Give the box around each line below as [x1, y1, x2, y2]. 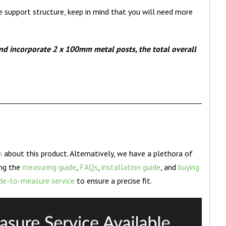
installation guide [101, 162, 161, 173]
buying [178, 162, 200, 173]
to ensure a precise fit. [75, 176, 152, 186]
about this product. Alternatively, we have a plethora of [2, 148, 193, 159]
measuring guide [22, 162, 77, 173]
